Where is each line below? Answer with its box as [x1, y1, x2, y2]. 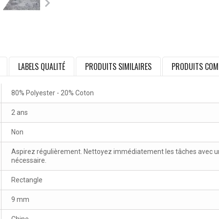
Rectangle [11, 176, 43, 184]
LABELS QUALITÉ [18, 61, 65, 73]
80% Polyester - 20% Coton [11, 89, 94, 97]
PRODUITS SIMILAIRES [85, 61, 152, 73]
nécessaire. [11, 156, 46, 165]
